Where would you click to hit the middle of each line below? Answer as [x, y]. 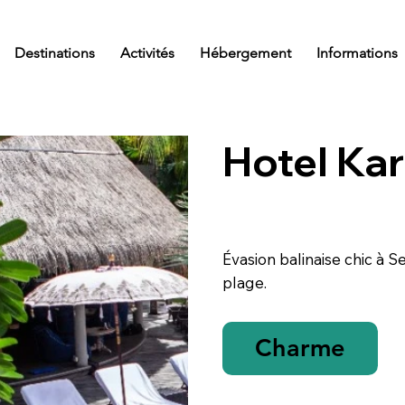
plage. [245, 283]
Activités [147, 52]
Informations [357, 52]
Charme [301, 348]
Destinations [54, 52]
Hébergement [245, 52]
